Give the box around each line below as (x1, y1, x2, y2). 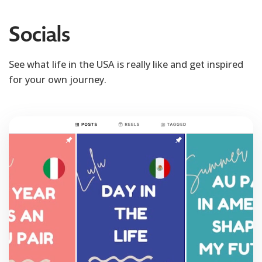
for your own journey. (9, 73, 106, 86)
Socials (9, 20, 70, 49)
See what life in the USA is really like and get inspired (9, 57, 243, 71)
